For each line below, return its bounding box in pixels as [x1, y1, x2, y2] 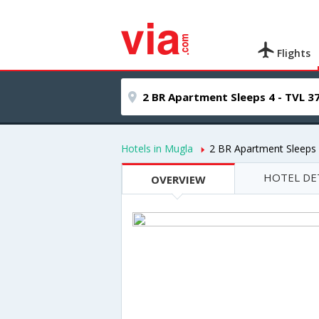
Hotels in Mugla [121, 142, 193, 155]
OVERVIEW [151, 172, 206, 187]
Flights [274, 46, 311, 60]
